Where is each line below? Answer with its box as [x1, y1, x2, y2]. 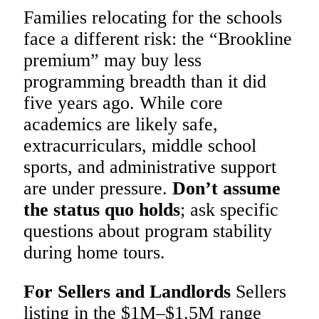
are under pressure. [23, 177, 172, 199]
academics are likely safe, [23, 113, 218, 135]
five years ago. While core [23, 92, 223, 113]
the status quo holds [23, 199, 180, 220]
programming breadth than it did [23, 70, 266, 92]
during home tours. [23, 241, 165, 263]
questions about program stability [23, 220, 272, 241]
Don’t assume [172, 177, 281, 199]
